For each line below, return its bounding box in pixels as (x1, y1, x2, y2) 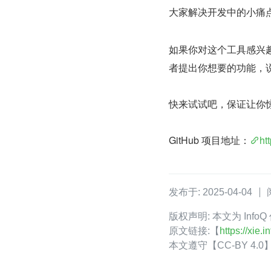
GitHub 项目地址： (169, 132, 250, 147)
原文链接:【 (169, 225, 220, 236)
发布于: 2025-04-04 (169, 186, 252, 197)
